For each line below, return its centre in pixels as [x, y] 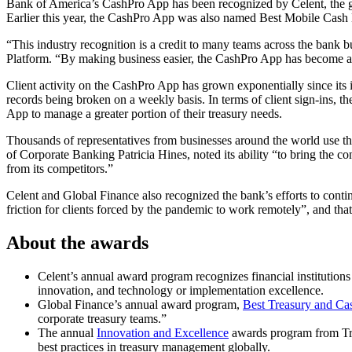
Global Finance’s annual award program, [140, 304]
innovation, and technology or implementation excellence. [181, 290]
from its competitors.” [60, 168]
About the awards [80, 242]
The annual [67, 332]
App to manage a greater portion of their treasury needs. [144, 113]
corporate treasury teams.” [102, 318]
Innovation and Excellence [163, 332]
